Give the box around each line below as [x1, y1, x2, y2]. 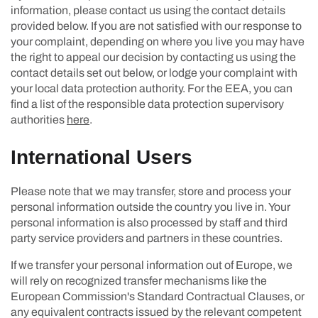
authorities [11, 113, 67, 126]
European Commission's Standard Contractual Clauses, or [11, 290, 305, 302]
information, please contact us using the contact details [11, 4, 285, 16]
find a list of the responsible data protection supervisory [11, 97, 284, 110]
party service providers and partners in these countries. [11, 231, 283, 244]
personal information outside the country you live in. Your [11, 200, 290, 213]
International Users [11, 146, 192, 168]
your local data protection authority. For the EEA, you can [11, 82, 292, 94]
